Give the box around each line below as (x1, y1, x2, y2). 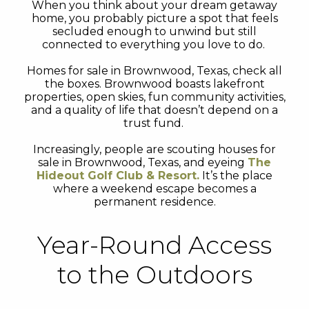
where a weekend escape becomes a (52, 182, 257, 195)
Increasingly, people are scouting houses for (33, 143, 276, 156)
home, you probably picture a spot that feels (31, 12, 278, 25)
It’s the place (199, 169, 272, 182)
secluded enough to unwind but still (52, 25, 257, 38)
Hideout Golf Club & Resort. (37, 169, 199, 182)
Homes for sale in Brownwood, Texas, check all (27, 64, 282, 77)
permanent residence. (93, 195, 216, 208)
